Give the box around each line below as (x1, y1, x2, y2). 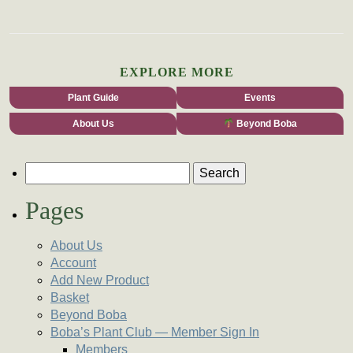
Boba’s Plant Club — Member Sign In (50, 325, 259, 340)
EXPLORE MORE (119, 65, 234, 80)
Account (50, 256, 96, 270)
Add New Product (50, 273, 149, 288)
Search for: (24, 163, 85, 177)
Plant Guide (67, 92, 119, 104)
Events (244, 92, 276, 104)
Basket (50, 291, 89, 305)
